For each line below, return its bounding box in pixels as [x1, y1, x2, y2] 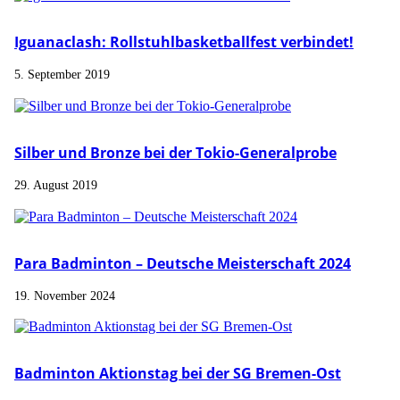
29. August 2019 [14, 178, 97, 193]
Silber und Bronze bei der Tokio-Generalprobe [14, 142, 337, 162]
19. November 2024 [14, 288, 115, 303]
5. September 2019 [14, 67, 110, 82]
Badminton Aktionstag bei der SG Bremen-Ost [14, 363, 341, 384]
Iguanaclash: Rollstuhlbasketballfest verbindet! [14, 32, 354, 53]
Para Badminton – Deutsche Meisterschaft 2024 [14, 253, 351, 273]
